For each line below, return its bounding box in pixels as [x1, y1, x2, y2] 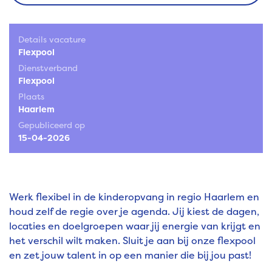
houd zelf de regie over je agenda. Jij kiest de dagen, [9, 205, 259, 219]
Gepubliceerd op [18, 119, 85, 131]
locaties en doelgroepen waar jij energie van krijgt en [9, 219, 260, 233]
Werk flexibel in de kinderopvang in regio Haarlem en [9, 190, 259, 204]
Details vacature [18, 33, 86, 46]
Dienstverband [18, 62, 78, 74]
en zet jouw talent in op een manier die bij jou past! [9, 248, 251, 262]
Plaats [18, 90, 44, 103]
